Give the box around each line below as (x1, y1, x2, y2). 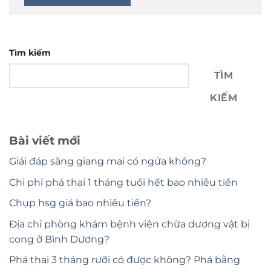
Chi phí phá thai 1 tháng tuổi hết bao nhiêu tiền (9, 176, 238, 188)
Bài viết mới (9, 133, 80, 148)
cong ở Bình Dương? (9, 233, 109, 245)
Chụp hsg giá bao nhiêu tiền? (9, 197, 151, 209)
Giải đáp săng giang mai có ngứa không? (9, 155, 206, 167)
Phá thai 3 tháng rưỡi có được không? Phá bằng (9, 254, 240, 266)
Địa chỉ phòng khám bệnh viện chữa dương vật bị (9, 218, 250, 230)
